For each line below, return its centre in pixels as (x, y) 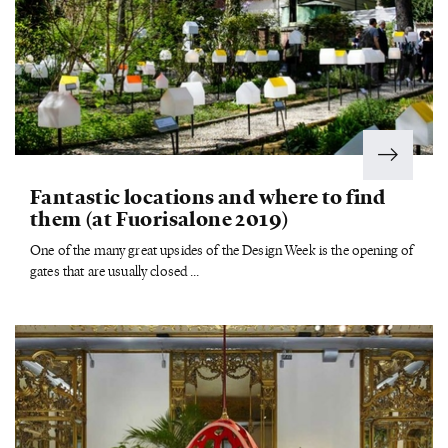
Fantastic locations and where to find (208, 196)
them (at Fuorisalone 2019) (160, 218)
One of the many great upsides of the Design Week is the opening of (222, 250)
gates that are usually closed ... (115, 271)
